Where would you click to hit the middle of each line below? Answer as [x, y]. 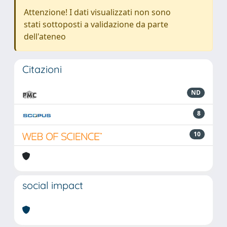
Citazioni [42, 69]
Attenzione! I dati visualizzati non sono [97, 12]
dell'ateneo [45, 36]
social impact [53, 185]
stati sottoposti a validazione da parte [96, 24]
